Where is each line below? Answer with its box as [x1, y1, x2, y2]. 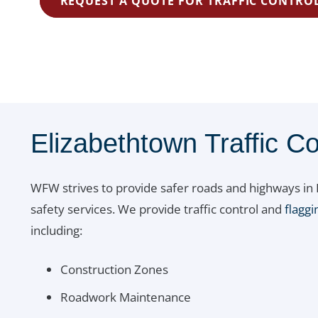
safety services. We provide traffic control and [30, 200, 285, 217]
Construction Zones [60, 261, 168, 278]
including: [30, 221, 82, 238]
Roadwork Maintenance [60, 288, 191, 305]
